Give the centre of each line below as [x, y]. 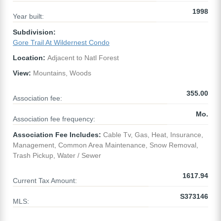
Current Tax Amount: [45, 181]
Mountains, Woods [61, 73]
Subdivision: [34, 32]
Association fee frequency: [54, 119]
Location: [29, 58]
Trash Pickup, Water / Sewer [57, 156]
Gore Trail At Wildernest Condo [61, 43]
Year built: [28, 17]
